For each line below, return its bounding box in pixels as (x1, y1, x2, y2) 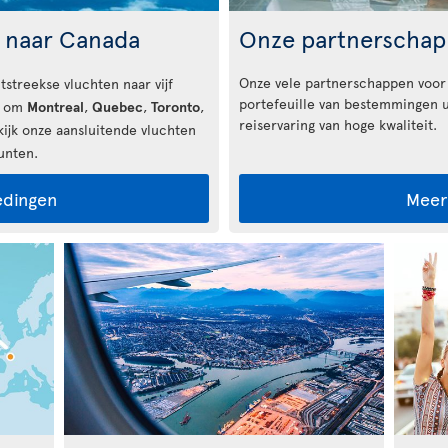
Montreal (27, 96, 84, 116)
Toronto (151, 96, 200, 116)
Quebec (92, 96, 143, 116)
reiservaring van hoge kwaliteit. (239, 114, 437, 134)
